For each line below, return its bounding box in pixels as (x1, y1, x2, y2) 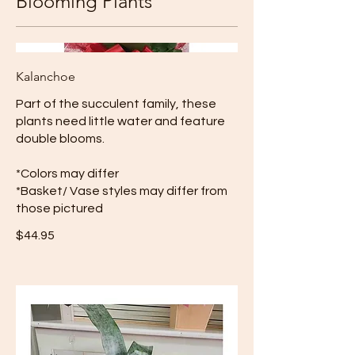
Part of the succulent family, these (16, 97, 216, 111)
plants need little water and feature (16, 115, 225, 128)
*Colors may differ (16, 167, 119, 181)
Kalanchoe (16, 69, 75, 85)
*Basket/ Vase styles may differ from (16, 185, 227, 198)
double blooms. (16, 132, 105, 146)
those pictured (16, 202, 103, 216)
